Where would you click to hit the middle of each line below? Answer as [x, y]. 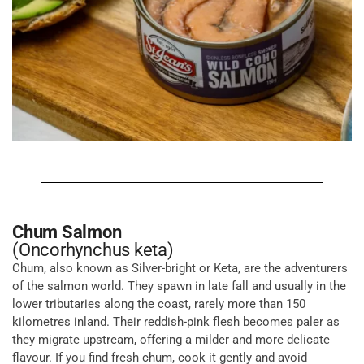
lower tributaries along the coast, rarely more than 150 [159, 303]
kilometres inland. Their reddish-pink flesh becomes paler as [176, 321]
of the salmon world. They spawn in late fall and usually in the [179, 286]
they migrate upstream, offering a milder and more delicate [171, 339]
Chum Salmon [67, 232]
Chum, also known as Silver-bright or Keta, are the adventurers [180, 268]
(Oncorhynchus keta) [93, 249]
